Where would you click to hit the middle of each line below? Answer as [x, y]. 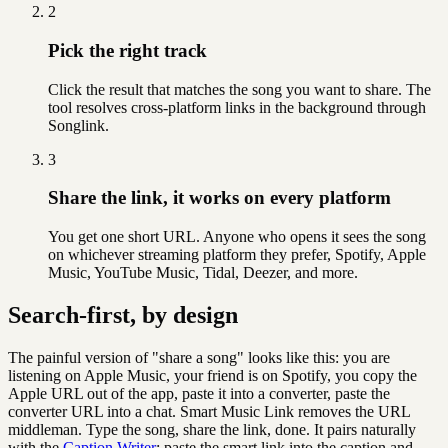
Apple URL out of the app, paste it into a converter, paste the [199, 393]
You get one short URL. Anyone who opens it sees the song [237, 236]
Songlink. [78, 125]
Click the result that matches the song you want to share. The [239, 89]
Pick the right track [127, 50]
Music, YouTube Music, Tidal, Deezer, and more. [203, 272]
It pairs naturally [365, 429]
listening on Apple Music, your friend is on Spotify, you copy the [212, 375]
